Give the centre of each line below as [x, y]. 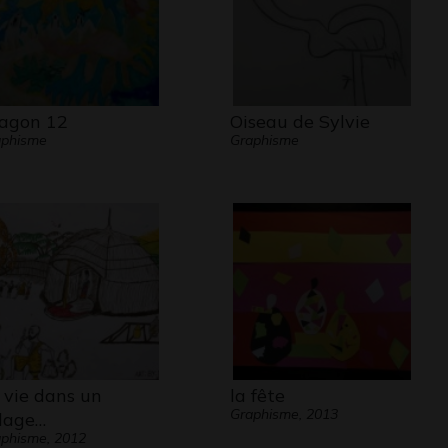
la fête [257, 395]
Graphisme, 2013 [283, 414]
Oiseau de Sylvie [299, 121]
